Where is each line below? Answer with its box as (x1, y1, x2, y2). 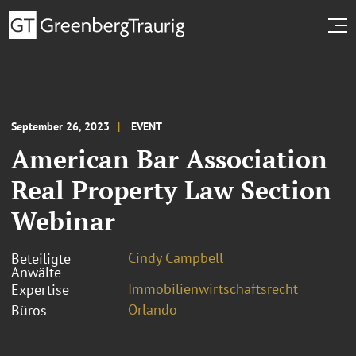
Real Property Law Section (11, 172, 331, 207)
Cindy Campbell (128, 248, 223, 267)
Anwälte (11, 262, 61, 281)
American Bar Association (11, 141, 327, 176)
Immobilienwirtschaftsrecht (128, 279, 298, 298)
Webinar (11, 203, 115, 238)
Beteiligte (11, 249, 71, 268)
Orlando (128, 300, 177, 319)
